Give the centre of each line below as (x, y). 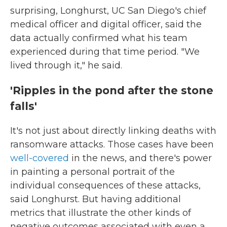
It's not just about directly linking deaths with (113, 130)
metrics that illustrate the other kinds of (101, 213)
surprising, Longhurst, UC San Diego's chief (108, 10)
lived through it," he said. (66, 65)
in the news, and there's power (140, 158)
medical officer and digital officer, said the (106, 24)
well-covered (40, 158)
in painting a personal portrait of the (92, 172)
